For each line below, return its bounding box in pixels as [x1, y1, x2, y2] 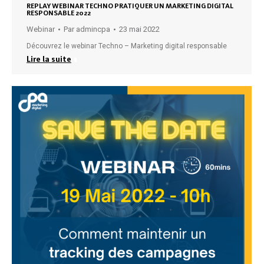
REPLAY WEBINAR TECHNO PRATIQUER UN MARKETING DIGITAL [27, 2, 233, 10]
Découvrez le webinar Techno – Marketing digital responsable [27, 42, 227, 50]
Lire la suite [27, 54, 71, 64]
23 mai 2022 [119, 25, 160, 34]
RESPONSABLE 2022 [27, 9, 91, 17]
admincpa [76, 25, 110, 34]
